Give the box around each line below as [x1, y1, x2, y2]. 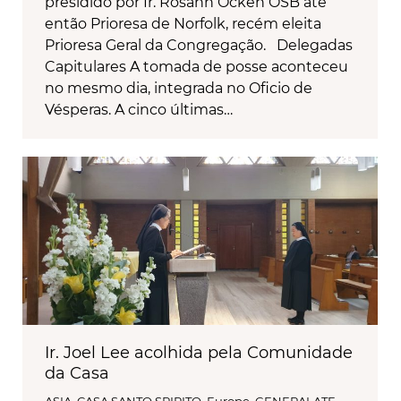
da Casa [45, 363, 109, 384]
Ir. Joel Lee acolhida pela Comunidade [45, 343, 353, 363]
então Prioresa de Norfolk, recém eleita [45, 15, 321, 33]
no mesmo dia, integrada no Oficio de [45, 80, 312, 98]
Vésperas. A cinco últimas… [45, 101, 233, 119]
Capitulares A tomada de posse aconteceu [45, 58, 348, 76]
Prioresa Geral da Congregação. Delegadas [45, 37, 353, 55]
